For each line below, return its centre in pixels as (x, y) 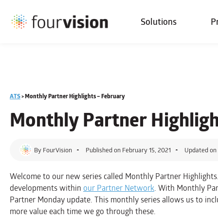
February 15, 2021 (146, 150)
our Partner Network (119, 188)
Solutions (158, 22)
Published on (103, 150)
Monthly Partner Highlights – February (75, 96)
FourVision (57, 150)
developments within (46, 188)
